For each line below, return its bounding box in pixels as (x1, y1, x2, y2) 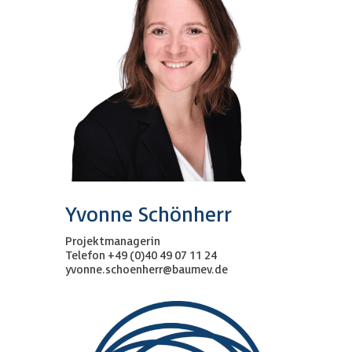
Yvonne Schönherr (64, 203, 232, 229)
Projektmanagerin (64, 235, 160, 249)
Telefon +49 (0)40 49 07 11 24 (64, 249, 217, 263)
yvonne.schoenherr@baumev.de (64, 263, 228, 277)
